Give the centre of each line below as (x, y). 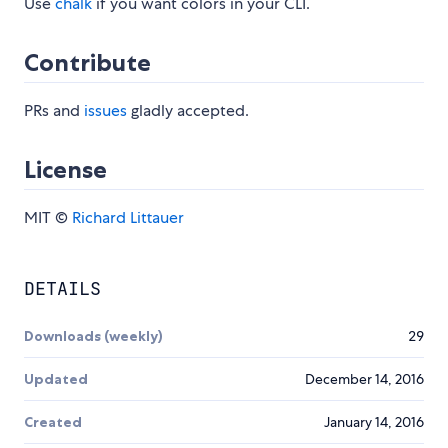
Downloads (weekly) (93, 336)
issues (105, 111)
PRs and (54, 111)
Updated (56, 379)
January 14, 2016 (374, 422)
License (65, 170)
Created (53, 422)
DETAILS (62, 289)
